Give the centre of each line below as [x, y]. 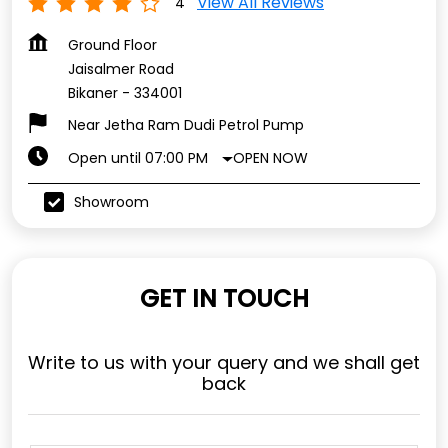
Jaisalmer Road [121, 69]
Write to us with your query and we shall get [224, 363]
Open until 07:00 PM [138, 158]
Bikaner [93, 93]
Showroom [111, 201]
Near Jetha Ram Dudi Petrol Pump [186, 125]
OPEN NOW [271, 157]
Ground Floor [112, 45]
